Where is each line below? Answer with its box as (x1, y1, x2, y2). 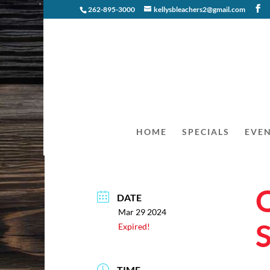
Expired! (118, 221, 151, 231)
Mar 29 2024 (118, 206, 167, 217)
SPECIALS (181, 127, 230, 137)
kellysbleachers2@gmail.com (154, 5, 245, 14)
